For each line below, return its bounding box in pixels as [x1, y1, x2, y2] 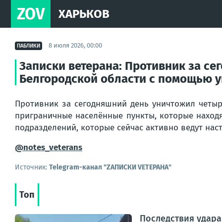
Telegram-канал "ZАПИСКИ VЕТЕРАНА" [49, 163, 171, 171]
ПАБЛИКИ [17, 42, 40, 49]
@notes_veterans [15, 142, 82, 153]
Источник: [15, 163, 49, 171]
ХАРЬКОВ [58, 7, 110, 21]
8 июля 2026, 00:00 [49, 42, 102, 49]
